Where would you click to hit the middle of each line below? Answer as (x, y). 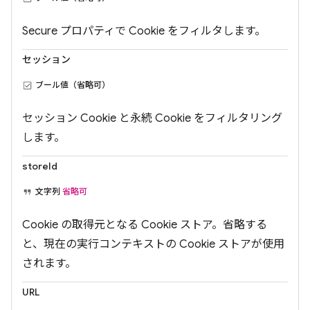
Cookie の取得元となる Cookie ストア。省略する (145, 225)
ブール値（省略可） (73, 85)
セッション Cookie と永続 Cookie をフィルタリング (152, 118)
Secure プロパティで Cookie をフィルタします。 (144, 31)
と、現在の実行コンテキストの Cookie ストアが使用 (153, 244)
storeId (40, 166)
